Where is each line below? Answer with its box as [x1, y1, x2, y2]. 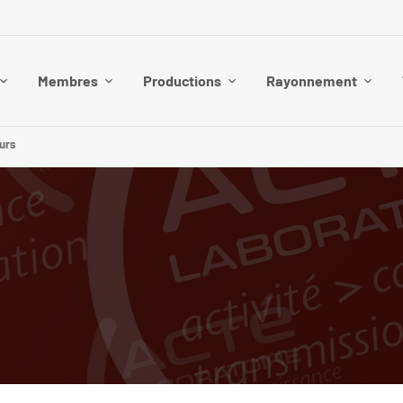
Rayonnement [266, 72, 357, 89]
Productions [143, 72, 221, 89]
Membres [38, 72, 98, 89]
